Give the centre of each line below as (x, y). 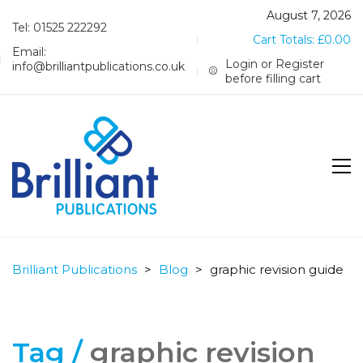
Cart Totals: (285, 40)
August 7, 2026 (309, 15)
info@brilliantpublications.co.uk (98, 66)
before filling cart (273, 79)
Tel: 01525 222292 (60, 28)
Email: (29, 52)
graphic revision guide (277, 269)
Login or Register (275, 64)
